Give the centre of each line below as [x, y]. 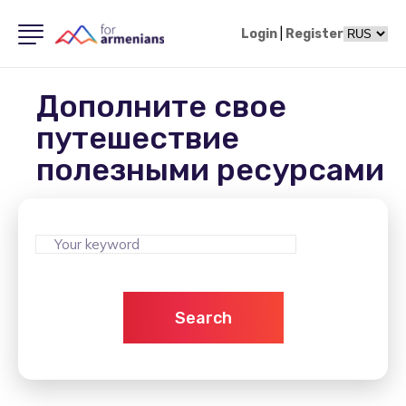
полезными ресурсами [210, 170]
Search [203, 318]
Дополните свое [161, 106]
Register [314, 34]
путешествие [138, 138]
